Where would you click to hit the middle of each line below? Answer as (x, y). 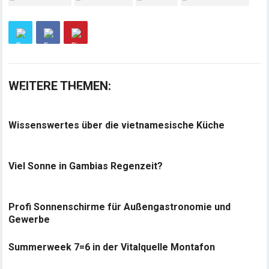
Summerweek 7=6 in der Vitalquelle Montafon (112, 247)
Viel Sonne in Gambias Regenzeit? (86, 166)
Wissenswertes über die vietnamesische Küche (117, 125)
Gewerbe (29, 219)
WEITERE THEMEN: (60, 86)
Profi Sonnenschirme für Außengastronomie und (120, 207)
